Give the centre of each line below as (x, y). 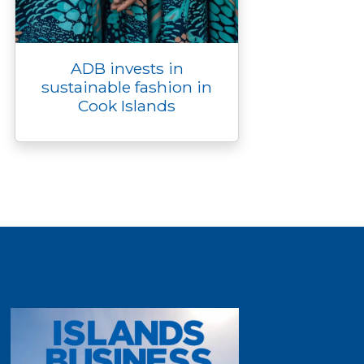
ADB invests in (127, 68)
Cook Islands (127, 106)
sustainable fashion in (127, 87)
